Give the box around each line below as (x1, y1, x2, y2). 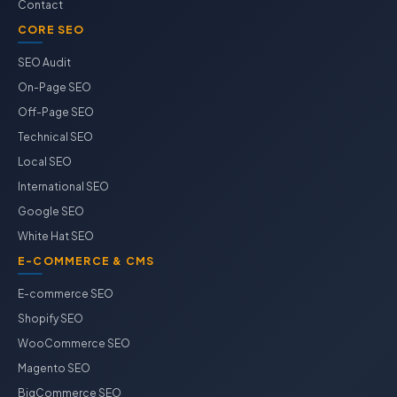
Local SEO (18, 155, 72, 168)
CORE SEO (18, 23, 85, 36)
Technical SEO (18, 130, 93, 144)
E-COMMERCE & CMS (18, 254, 155, 268)
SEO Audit (18, 56, 71, 69)
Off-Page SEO (18, 105, 94, 119)
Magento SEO (18, 362, 90, 375)
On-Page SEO (18, 81, 91, 94)
